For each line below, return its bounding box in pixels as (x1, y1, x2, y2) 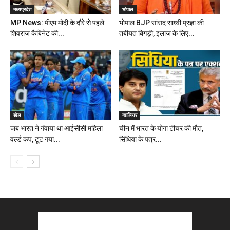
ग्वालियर (122, 111, 137, 119)
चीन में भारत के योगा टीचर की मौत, (119, 124, 203, 132)
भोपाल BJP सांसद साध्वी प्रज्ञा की (119, 18, 204, 27)
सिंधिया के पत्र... (119, 135, 162, 143)
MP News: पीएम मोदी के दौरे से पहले (10, 18, 104, 27)
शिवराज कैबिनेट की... (10, 29, 64, 37)
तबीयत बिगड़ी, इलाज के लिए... (119, 29, 195, 37)
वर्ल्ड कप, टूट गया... (10, 135, 60, 143)
